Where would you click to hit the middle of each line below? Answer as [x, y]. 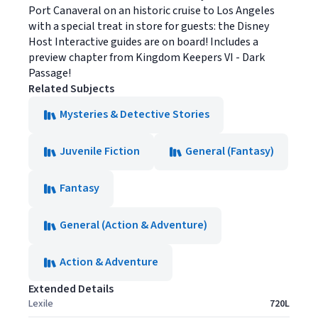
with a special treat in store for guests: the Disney [149, 26]
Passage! [50, 73]
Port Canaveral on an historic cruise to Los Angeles [152, 11]
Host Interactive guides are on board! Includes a [143, 42]
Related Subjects [71, 89]
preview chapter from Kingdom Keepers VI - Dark [147, 57]
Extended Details [71, 289]
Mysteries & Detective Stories [135, 114]
